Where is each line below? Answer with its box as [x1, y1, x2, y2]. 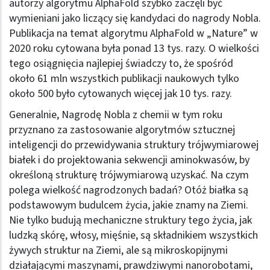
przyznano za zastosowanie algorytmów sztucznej [9, 122, 235, 137]
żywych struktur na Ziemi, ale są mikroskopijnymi [9, 242, 228, 258]
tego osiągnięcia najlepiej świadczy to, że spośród [9, 55, 233, 71]
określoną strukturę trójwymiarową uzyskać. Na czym [9, 167, 249, 183]
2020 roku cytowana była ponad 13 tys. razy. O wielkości [9, 40, 259, 56]
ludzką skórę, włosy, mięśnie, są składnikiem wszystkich [9, 227, 258, 243]
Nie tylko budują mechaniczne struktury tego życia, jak [9, 212, 252, 228]
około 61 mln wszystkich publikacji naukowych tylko [9, 71, 239, 86]
